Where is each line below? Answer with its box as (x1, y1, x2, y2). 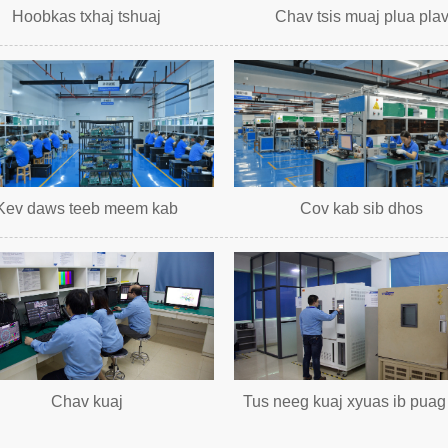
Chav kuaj (50, 392, 123, 410)
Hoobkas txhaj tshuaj (12, 7, 161, 25)
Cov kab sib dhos (300, 200, 423, 218)
